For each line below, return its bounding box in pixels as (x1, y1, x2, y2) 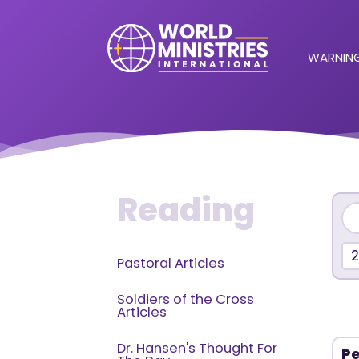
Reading (117, 188, 256, 232)
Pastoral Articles (117, 254, 225, 272)
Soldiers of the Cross (117, 290, 255, 309)
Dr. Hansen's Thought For (117, 339, 278, 357)
